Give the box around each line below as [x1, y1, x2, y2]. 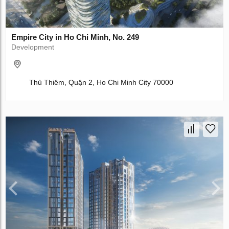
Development [11, 42, 55, 51]
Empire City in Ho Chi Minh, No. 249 [11, 32, 140, 41]
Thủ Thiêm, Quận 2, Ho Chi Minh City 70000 [29, 78, 174, 86]
